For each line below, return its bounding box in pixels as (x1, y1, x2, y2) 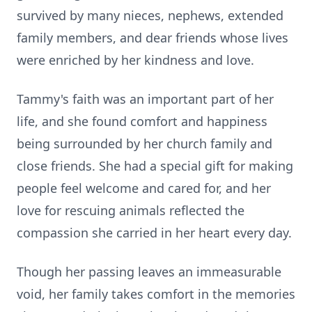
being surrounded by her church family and (17, 135, 272, 152)
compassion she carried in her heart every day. (17, 224, 292, 241)
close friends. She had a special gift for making (17, 157, 293, 174)
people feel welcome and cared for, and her (17, 180, 271, 196)
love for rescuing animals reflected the (17, 202, 244, 219)
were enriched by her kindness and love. (17, 52, 254, 68)
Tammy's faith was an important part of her (17, 91, 274, 107)
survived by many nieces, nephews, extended (17, 7, 283, 24)
